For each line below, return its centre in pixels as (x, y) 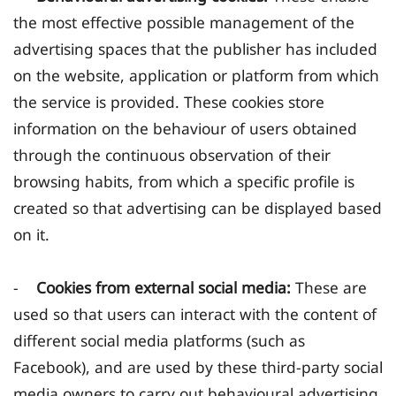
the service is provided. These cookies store (169, 102)
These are (329, 288)
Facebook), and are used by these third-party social (198, 367)
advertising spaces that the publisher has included (195, 49)
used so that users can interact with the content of (195, 314)
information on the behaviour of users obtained (185, 129)
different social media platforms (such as (159, 341)
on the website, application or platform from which (196, 76)
